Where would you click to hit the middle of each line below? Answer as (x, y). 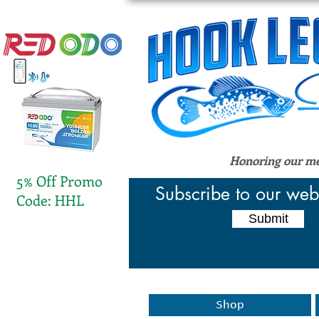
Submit (268, 219)
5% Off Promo (59, 181)
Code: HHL (50, 200)
